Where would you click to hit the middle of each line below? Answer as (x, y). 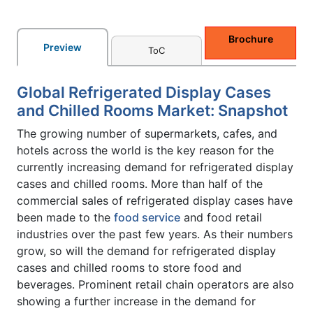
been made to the (65, 217)
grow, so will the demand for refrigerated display (146, 250)
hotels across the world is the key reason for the (145, 150)
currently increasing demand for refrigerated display (155, 167)
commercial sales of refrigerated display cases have (155, 200)
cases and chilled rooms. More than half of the (140, 183)
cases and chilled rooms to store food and (129, 267)
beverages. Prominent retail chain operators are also (155, 284)
